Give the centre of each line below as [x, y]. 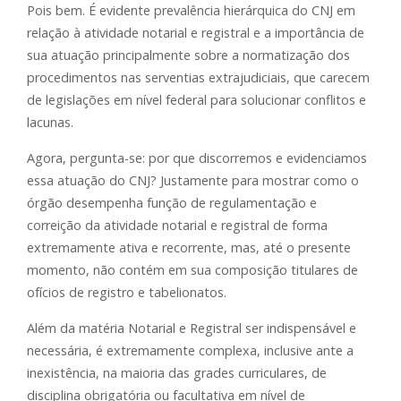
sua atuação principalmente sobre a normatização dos [188, 55]
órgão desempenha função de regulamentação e [172, 203]
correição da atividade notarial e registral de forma [177, 226]
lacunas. [50, 123]
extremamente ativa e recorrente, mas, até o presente [189, 248]
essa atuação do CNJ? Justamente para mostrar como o [193, 181]
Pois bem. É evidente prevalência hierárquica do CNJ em [191, 11]
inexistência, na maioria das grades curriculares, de [177, 373]
